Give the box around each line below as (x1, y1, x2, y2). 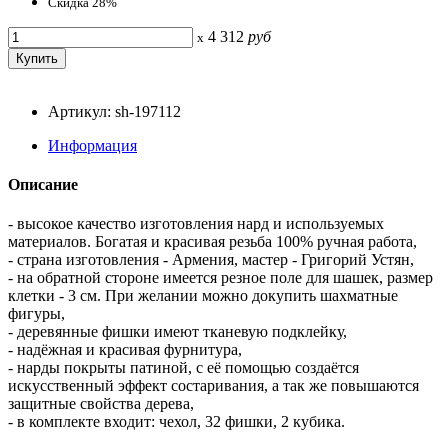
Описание (8, 175, 78, 193)
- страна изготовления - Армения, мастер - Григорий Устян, (8, 251, 414, 269)
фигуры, (8, 305, 65, 323)
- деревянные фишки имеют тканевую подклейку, (8, 323, 347, 341)
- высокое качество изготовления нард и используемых (8, 215, 384, 233)
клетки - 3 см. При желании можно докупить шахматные (8, 287, 398, 305)
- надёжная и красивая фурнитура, (8, 341, 242, 359)
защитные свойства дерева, (8, 395, 194, 413)
